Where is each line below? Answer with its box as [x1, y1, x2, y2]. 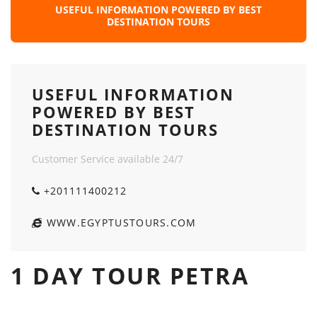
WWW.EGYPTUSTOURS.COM [42, 216, 197, 229]
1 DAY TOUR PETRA [11, 260, 249, 291]
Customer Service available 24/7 [32, 152, 183, 166]
